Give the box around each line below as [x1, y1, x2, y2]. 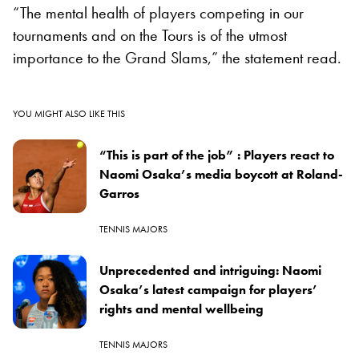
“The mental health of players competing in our [13, 2, 304, 23]
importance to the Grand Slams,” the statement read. [13, 46, 341, 68]
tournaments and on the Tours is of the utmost [13, 24, 287, 46]
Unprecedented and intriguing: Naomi [99, 261, 321, 279]
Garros [99, 184, 139, 202]
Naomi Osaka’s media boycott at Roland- [99, 165, 343, 183]
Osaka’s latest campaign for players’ [99, 280, 317, 298]
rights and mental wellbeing [99, 300, 264, 317]
